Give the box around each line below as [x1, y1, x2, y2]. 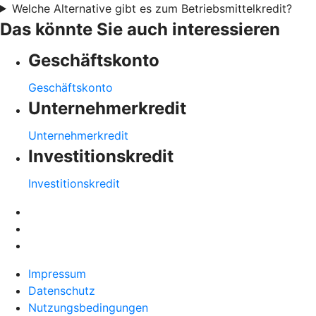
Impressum [28, 266, 86, 281]
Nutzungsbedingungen [28, 300, 148, 315]
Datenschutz [28, 283, 95, 298]
